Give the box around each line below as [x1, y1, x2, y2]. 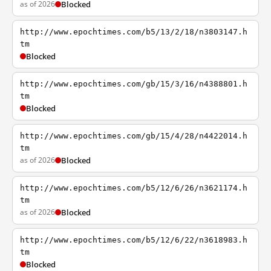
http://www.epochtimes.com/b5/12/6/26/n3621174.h [20, 183, 247, 192]
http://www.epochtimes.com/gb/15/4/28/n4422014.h [20, 131, 247, 140]
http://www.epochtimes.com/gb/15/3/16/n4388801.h [20, 79, 247, 88]
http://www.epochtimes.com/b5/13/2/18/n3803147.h [20, 27, 247, 36]
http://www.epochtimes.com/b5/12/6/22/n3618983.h [20, 235, 247, 244]
